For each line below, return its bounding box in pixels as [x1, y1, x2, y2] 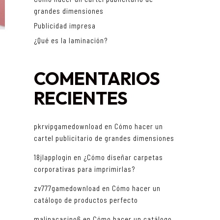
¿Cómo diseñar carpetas [83, 153, 163, 162]
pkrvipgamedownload [33, 122, 103, 131]
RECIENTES [33, 87, 128, 110]
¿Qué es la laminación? [33, 36, 108, 45]
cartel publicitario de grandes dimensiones [33, 134, 174, 143]
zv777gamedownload [33, 184, 100, 193]
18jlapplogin [33, 153, 72, 162]
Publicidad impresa [33, 21, 96, 30]
